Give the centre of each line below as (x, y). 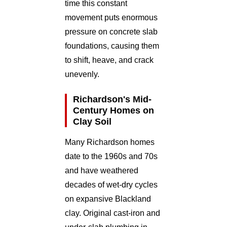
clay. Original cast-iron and (112, 213)
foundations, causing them (112, 46)
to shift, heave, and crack (109, 60)
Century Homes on (113, 110)
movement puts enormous (111, 17)
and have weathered (102, 170)
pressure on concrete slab (111, 31)
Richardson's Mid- (112, 99)
